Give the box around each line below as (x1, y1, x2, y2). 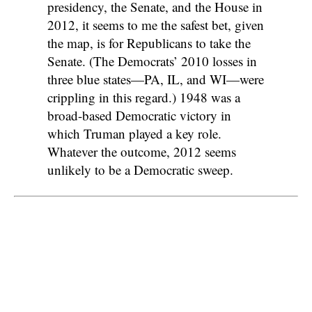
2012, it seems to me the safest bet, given (47, 16, 264, 34)
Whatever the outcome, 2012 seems (47, 143, 236, 161)
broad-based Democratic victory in (47, 107, 231, 125)
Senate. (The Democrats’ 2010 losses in (47, 52, 257, 70)
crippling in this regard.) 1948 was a (47, 88, 240, 107)
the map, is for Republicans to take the (47, 34, 251, 52)
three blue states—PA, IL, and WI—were (47, 70, 264, 88)
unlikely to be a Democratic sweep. (47, 161, 233, 179)
